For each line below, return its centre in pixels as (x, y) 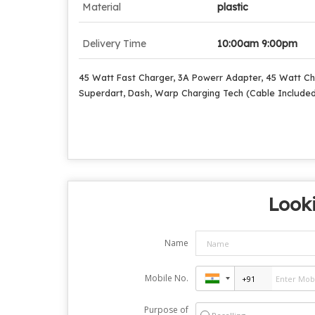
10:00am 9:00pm (257, 44)
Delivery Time (114, 44)
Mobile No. (166, 278)
